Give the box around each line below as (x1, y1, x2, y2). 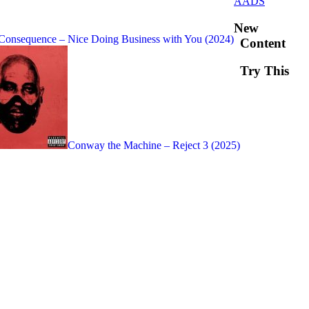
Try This (240, 63, 289, 79)
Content (240, 35, 286, 50)
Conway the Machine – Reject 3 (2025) (68, 139, 240, 152)
